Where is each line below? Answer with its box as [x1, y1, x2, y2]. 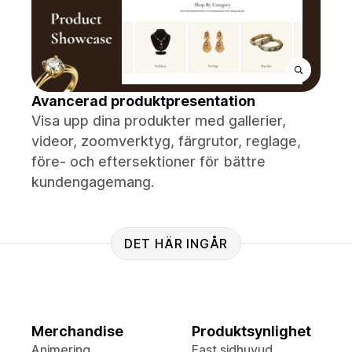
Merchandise [31, 323, 123, 339]
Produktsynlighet [192, 323, 311, 339]
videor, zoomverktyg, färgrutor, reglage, [31, 133, 301, 149]
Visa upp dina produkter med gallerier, [31, 112, 286, 129]
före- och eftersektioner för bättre [31, 153, 266, 170]
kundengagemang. [31, 174, 154, 190]
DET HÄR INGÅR [123, 235, 229, 251]
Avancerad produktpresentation [31, 93, 255, 109]
